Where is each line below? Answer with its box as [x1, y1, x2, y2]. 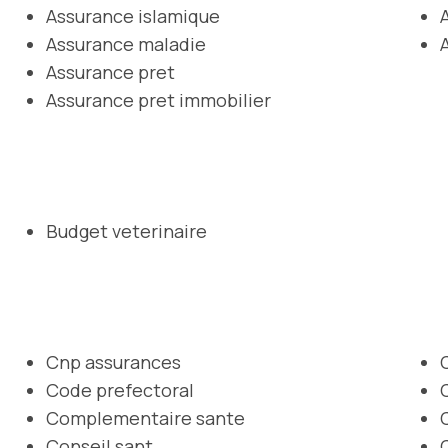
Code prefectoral [46, 377, 194, 402]
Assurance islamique [46, 3, 220, 28]
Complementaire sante [46, 405, 245, 430]
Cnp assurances [46, 349, 181, 374]
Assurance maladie [46, 31, 206, 56]
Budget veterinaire [46, 218, 207, 243]
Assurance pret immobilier [46, 87, 271, 112]
